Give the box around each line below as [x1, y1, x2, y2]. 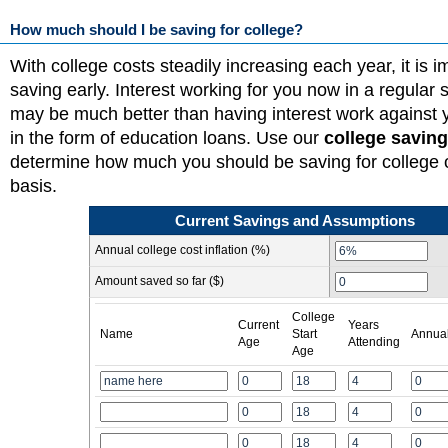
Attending [348, 335, 400, 349]
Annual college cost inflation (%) [95, 243, 270, 257]
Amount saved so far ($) [95, 274, 224, 288]
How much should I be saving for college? [10, 21, 303, 38]
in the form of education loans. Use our [10, 128, 324, 148]
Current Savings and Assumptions [175, 212, 415, 229]
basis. [10, 176, 57, 196]
